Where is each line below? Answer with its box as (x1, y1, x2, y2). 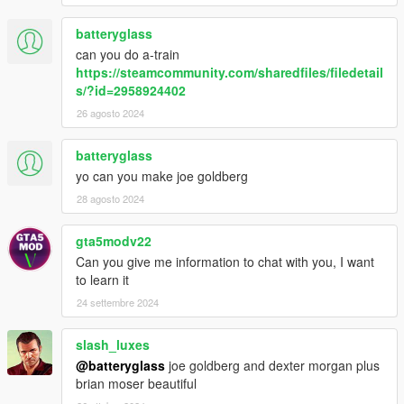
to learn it (76, 270, 129, 289)
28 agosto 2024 (77, 190, 144, 206)
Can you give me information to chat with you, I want (76, 252, 374, 271)
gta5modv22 (76, 231, 151, 250)
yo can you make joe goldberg (76, 166, 248, 185)
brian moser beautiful (76, 373, 197, 392)
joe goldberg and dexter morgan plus (165, 355, 380, 374)
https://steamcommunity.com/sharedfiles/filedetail (76, 62, 383, 81)
